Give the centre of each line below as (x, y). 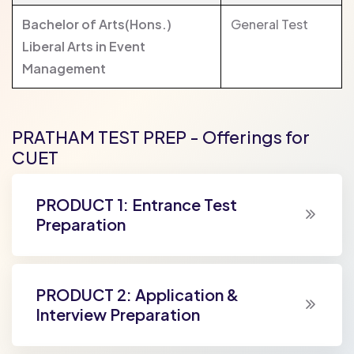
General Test (269, 24)
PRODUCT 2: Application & (137, 294)
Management (64, 68)
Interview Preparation (118, 314)
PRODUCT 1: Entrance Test (136, 204)
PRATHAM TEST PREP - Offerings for (161, 136)
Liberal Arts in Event (84, 46)
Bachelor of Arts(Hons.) (97, 24)
